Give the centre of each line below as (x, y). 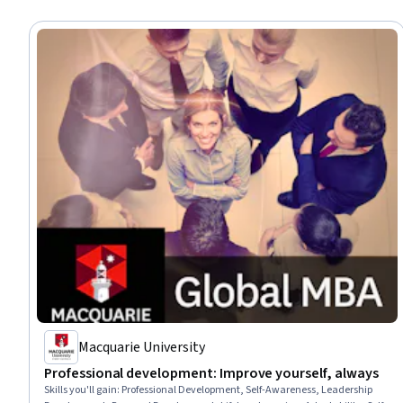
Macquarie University (142, 347)
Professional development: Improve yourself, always (211, 373)
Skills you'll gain (81, 390)
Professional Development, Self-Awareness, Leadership (247, 390)
